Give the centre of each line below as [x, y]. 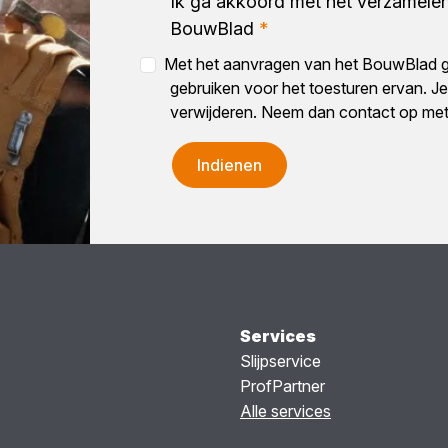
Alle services [285, 410]
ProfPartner [282, 385]
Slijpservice [280, 360]
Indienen [229, 164]
